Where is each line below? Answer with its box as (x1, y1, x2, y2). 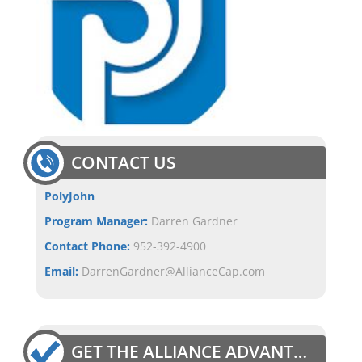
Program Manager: (44, 213, 151, 229)
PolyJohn (44, 188, 95, 204)
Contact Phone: (44, 238, 133, 255)
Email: (44, 263, 82, 280)
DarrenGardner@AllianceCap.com (81, 263, 265, 280)
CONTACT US (70, 151, 176, 175)
